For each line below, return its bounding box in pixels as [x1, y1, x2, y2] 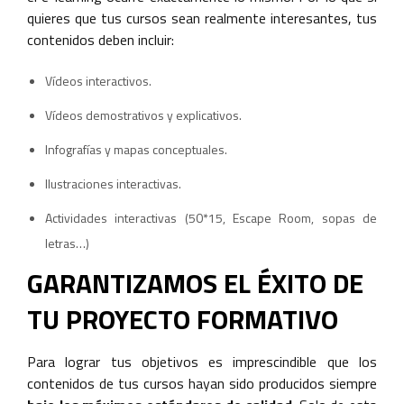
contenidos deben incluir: [27, 29, 174, 50]
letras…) [45, 234, 89, 252]
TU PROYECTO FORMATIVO [27, 298, 338, 340]
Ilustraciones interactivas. [45, 174, 181, 193]
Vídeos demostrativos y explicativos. [45, 106, 242, 124]
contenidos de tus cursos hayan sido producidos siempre [27, 372, 377, 394]
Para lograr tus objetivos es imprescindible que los [27, 351, 377, 372]
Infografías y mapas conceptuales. [45, 140, 227, 159]
